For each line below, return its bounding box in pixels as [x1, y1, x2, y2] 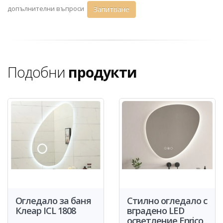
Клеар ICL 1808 [15, 205, 76, 217]
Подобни [7, 62, 68, 82]
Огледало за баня [15, 195, 91, 207]
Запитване [94, 4, 129, 14]
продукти [68, 62, 137, 82]
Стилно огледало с [127, 195, 207, 207]
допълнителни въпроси [7, 4, 87, 13]
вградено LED [127, 205, 184, 217]
